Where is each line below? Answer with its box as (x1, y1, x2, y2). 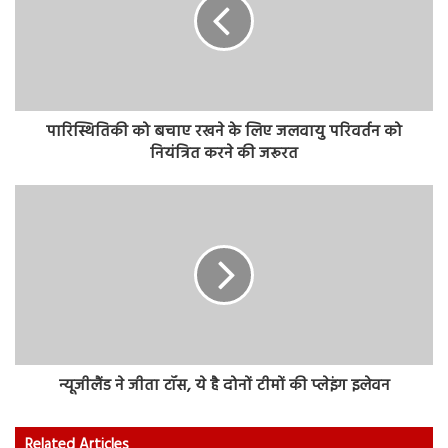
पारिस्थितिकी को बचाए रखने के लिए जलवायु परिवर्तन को (46, 119, 402, 145)
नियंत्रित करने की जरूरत (150, 141, 298, 167)
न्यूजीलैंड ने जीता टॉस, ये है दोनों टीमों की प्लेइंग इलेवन (58, 373, 390, 399)
